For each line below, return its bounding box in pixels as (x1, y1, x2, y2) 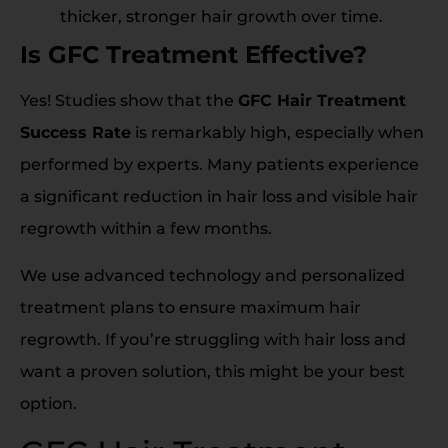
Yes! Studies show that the (20, 91, 238, 111)
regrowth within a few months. (20, 219, 272, 239)
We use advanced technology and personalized (20, 265, 405, 285)
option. (20, 393, 77, 413)
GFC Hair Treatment (238, 91, 406, 111)
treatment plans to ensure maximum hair (20, 297, 361, 317)
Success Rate (20, 123, 131, 143)
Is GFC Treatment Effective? (20, 40, 367, 70)
